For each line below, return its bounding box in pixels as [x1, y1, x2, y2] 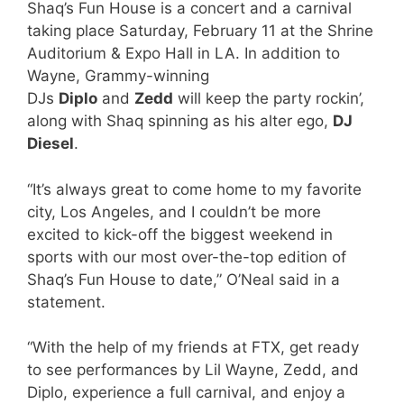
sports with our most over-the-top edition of [27, 247, 346, 266]
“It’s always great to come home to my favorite [27, 179, 362, 198]
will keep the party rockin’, [173, 89, 364, 108]
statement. [27, 292, 106, 311]
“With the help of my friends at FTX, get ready [27, 338, 359, 357]
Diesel [27, 134, 74, 153]
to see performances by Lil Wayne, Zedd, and [27, 361, 359, 380]
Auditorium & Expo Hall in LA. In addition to [27, 44, 340, 63]
